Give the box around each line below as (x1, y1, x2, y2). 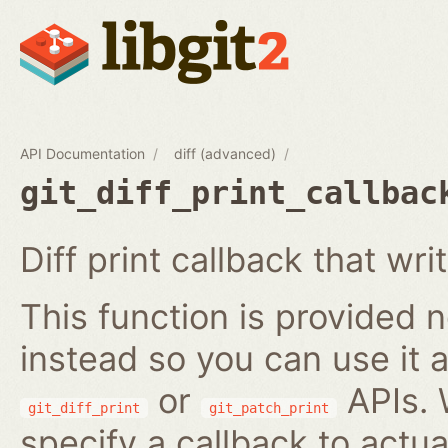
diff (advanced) (174, 144, 277, 162)
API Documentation (20, 144, 145, 162)
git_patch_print (209, 399, 329, 416)
